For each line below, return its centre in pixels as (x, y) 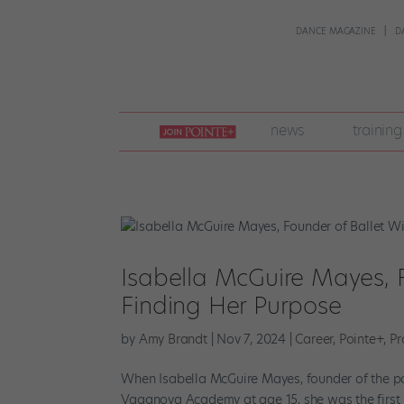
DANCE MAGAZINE (336, 31)
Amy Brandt (173, 339)
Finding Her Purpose (231, 305)
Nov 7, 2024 (252, 339)
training (377, 131)
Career (314, 339)
